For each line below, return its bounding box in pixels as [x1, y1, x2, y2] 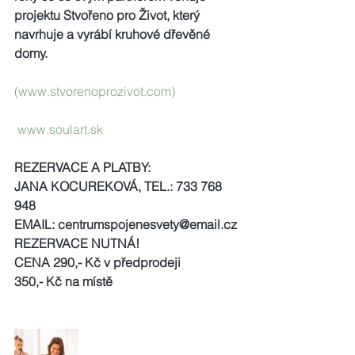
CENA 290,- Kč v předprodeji [14, 254, 181, 270]
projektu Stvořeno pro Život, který [14, 7, 203, 23]
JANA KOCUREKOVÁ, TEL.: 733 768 [14, 178, 225, 194]
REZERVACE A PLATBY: [14, 159, 151, 175]
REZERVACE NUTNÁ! [14, 235, 139, 251]
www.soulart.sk [17, 121, 103, 137]
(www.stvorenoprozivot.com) [14, 83, 178, 99]
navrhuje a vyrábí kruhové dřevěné [14, 26, 213, 42]
